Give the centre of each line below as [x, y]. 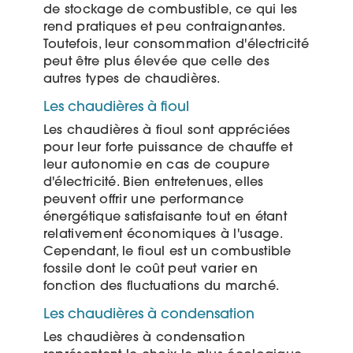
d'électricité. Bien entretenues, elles [153, 182]
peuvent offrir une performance [143, 200]
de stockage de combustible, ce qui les [170, 10]
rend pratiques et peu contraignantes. [164, 27]
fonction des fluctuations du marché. [161, 286]
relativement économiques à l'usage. [162, 234]
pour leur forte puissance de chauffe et [168, 148]
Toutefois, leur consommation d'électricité [176, 45]
